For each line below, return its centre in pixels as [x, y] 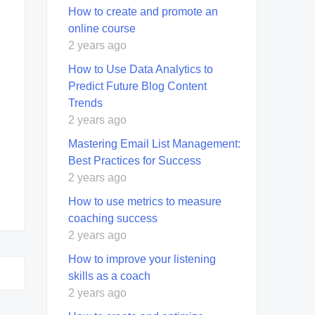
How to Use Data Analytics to [141, 69]
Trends [85, 103]
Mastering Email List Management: [154, 143]
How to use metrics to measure [145, 201]
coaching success [113, 218]
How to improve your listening [142, 259]
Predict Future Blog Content [137, 86]
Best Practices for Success [135, 160]
